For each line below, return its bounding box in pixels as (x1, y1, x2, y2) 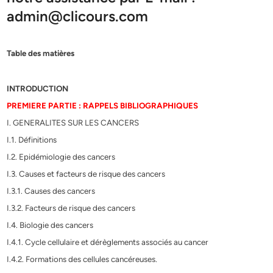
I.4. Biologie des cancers (7, 219, 94, 230)
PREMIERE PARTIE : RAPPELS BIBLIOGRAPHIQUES (7, 100, 199, 110)
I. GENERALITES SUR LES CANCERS (7, 117, 140, 127)
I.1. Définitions (7, 134, 57, 144)
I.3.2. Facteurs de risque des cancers (7, 202, 136, 213)
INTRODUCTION (7, 83, 69, 93)
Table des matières (7, 48, 75, 58)
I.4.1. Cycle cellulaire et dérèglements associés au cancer (7, 236, 209, 247)
